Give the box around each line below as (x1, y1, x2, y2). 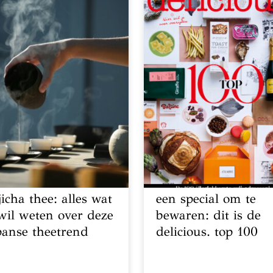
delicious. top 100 (156, 223, 258, 239)
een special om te (156, 190, 257, 207)
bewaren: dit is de (156, 207, 261, 223)
